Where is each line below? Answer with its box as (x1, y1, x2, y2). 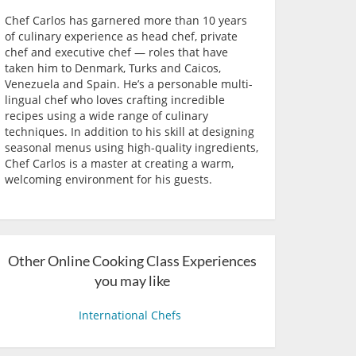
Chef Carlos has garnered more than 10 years (5, 13, 247, 28)
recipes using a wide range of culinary (5, 108, 208, 123)
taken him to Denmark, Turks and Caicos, (5, 60, 221, 75)
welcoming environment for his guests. (5, 172, 212, 187)
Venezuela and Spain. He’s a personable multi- (5, 76, 253, 91)
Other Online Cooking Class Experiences (7, 252, 257, 269)
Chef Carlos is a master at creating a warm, (5, 156, 234, 171)
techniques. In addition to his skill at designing (5, 124, 254, 139)
